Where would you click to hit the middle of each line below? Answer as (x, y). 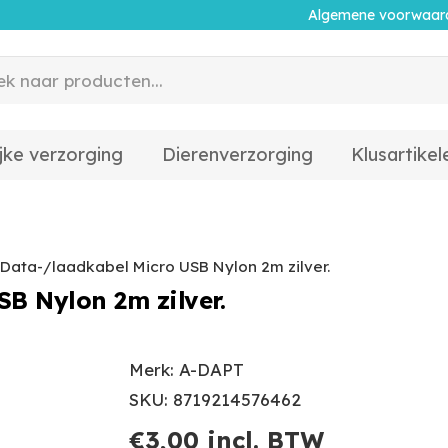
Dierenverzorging (237, 154)
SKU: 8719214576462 (215, 399)
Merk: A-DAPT (186, 369)
